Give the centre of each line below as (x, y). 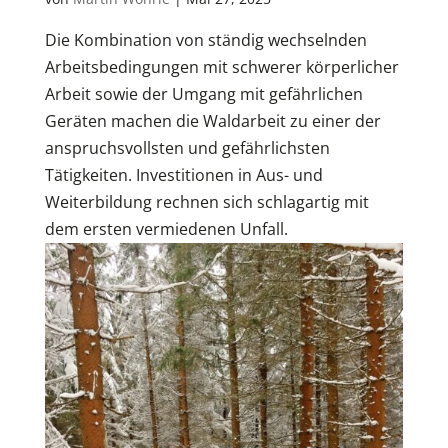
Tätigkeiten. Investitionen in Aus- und (183, 175)
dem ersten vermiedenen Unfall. (166, 229)
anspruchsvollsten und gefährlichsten (187, 148)
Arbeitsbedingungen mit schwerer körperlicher (221, 67)
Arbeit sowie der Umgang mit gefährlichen (203, 94)
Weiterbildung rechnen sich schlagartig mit (206, 202)
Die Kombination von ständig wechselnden (205, 40)
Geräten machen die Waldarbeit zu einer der (212, 121)
